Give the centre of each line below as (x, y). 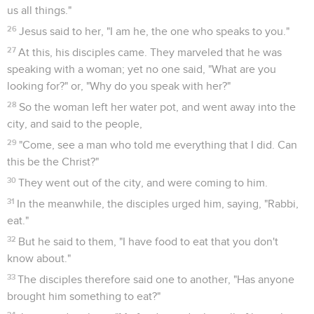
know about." (39, 258)
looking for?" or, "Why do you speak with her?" (119, 86)
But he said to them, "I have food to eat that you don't (149, 241)
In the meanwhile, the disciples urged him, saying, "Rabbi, (158, 204)
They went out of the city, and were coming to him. (143, 183)
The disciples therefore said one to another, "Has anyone (156, 279)
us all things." (39, 10)
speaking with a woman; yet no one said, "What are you (142, 69)
